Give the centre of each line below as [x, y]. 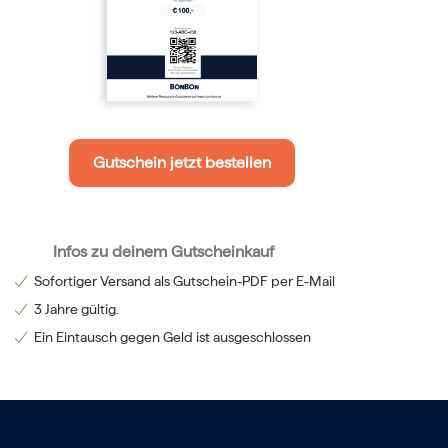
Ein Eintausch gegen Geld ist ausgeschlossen [172, 337]
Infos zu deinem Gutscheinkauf [163, 251]
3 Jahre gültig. [76, 309]
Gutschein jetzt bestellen [182, 162]
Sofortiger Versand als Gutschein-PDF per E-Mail [184, 281]
